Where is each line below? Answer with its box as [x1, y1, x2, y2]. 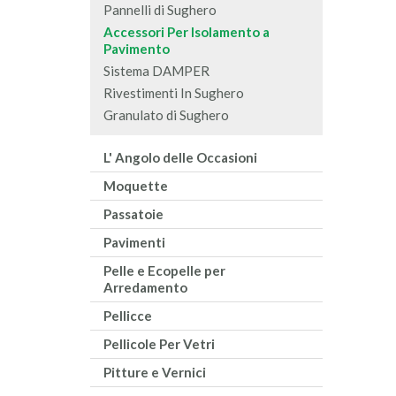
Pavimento [103, 41, 170, 57]
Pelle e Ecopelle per [103, 263, 225, 279]
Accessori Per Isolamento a [103, 24, 270, 41]
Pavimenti [103, 234, 165, 251]
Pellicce [103, 308, 152, 324]
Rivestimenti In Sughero [103, 85, 244, 102]
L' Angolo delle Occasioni [103, 149, 257, 166]
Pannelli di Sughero [103, 2, 217, 19]
